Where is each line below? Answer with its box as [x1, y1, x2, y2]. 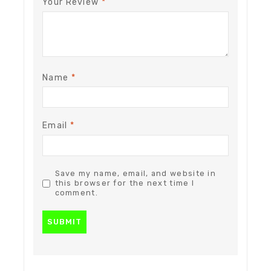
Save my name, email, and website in [54, 169, 217, 178]
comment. [54, 188, 98, 198]
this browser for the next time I [54, 178, 195, 188]
